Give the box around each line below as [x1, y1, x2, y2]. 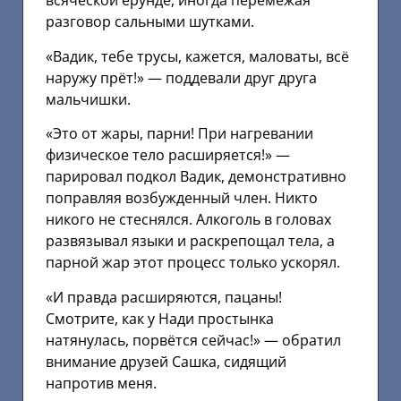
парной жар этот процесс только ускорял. [46, 252, 340, 273]
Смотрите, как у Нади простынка [46, 308, 274, 328]
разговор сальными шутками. [46, 12, 254, 32]
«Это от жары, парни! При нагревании [46, 124, 313, 144]
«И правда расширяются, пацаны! [46, 286, 282, 307]
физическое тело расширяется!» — [46, 145, 290, 166]
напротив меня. [46, 372, 157, 393]
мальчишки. [46, 89, 131, 109]
